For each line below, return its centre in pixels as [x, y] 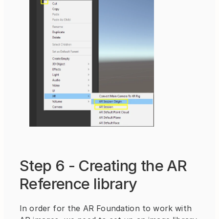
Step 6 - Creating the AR [103, 165]
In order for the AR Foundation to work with [106, 208]
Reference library [78, 183]
